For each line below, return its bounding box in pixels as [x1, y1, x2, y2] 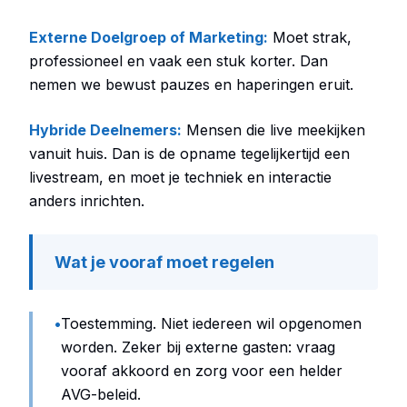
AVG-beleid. [61, 385, 141, 403]
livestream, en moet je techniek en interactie [29, 168, 332, 186]
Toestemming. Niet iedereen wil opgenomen [61, 314, 362, 333]
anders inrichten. [29, 192, 144, 210]
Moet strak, [268, 28, 352, 46]
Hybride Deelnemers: [29, 121, 182, 139]
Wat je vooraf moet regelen [55, 253, 274, 272]
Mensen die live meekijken [182, 121, 365, 139]
